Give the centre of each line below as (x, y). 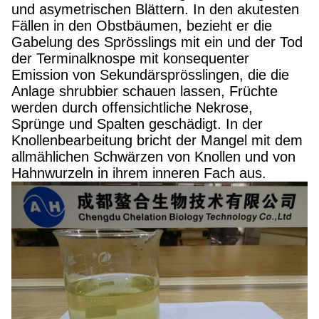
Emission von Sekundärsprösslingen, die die (150, 75)
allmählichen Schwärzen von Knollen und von (153, 157)
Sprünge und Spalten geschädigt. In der (137, 124)
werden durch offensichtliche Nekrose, (132, 108)
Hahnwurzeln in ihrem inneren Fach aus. (139, 173)
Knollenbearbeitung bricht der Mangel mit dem (157, 140)
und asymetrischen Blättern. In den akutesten (155, 9)
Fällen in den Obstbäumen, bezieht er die (142, 26)
